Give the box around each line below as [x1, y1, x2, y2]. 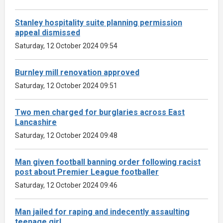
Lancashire [15, 117, 57, 127]
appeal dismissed [15, 27, 80, 37]
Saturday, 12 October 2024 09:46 [15, 181, 117, 189]
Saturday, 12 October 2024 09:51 [15, 81, 117, 90]
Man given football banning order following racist [15, 157, 201, 167]
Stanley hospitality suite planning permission [15, 17, 182, 27]
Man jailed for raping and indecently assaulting [15, 207, 190, 217]
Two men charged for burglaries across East [15, 107, 185, 117]
